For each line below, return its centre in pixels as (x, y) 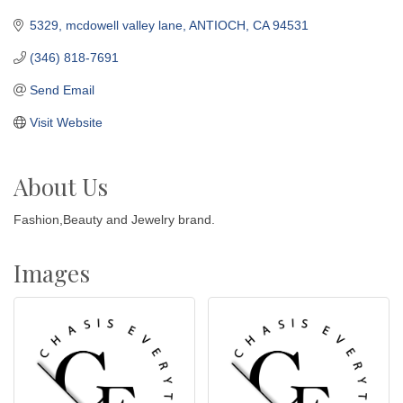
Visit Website (66, 122)
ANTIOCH (217, 25)
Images (52, 273)
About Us (61, 186)
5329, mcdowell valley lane (106, 25)
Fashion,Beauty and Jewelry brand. (114, 219)
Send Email (62, 90)
